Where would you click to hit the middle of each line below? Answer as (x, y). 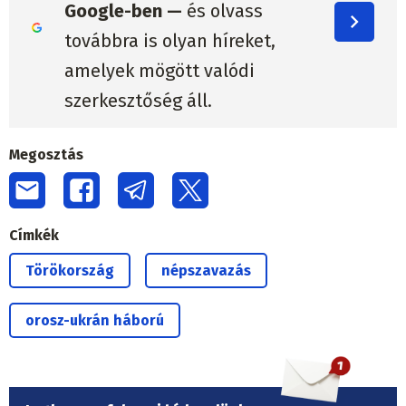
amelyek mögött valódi (159, 71)
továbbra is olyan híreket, (169, 41)
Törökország (70, 270)
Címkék (34, 235)
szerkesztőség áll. (138, 101)
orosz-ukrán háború (95, 320)
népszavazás (206, 270)
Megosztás (46, 154)
